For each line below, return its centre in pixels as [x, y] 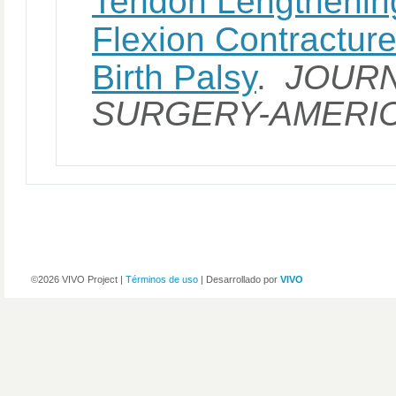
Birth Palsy [174, 77]
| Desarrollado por [239, 279]
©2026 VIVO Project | [78, 279]
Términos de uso [162, 279]
